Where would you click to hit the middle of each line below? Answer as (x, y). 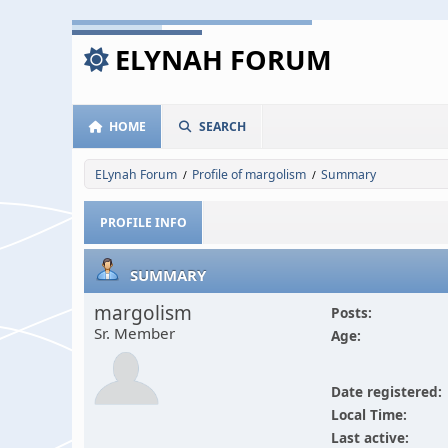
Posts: (351, 312)
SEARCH (222, 126)
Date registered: (386, 391)
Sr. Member (134, 333)
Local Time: (368, 414)
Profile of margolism (249, 174)
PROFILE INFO (143, 222)
